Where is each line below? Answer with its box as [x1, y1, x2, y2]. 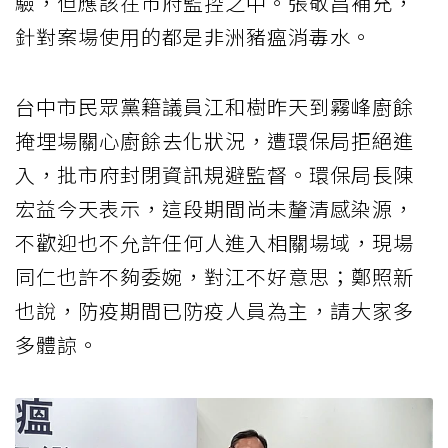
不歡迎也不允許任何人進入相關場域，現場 [15, 227, 414, 257]
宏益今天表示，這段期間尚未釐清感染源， [15, 193, 414, 223]
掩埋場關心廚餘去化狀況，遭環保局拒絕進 [15, 125, 414, 155]
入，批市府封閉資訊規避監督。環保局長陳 [15, 159, 414, 189]
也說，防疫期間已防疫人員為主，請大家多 [15, 295, 414, 325]
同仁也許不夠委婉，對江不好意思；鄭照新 [15, 261, 414, 291]
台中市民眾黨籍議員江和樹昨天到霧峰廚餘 [15, 91, 414, 121]
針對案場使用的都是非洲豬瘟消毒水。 [15, 21, 372, 51]
